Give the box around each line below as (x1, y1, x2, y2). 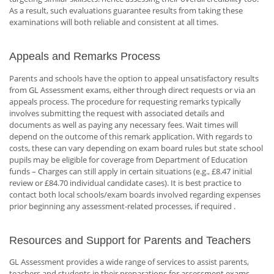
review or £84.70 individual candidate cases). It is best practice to (9, 177, 242, 188)
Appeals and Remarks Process (9, 50, 160, 62)
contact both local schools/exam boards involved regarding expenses (9, 188, 261, 200)
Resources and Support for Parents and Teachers (9, 234, 251, 246)
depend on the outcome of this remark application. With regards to (9, 130, 253, 142)
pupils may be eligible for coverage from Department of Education (9, 154, 248, 165)
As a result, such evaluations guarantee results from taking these (9, 4, 243, 16)
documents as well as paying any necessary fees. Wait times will (9, 119, 238, 130)
